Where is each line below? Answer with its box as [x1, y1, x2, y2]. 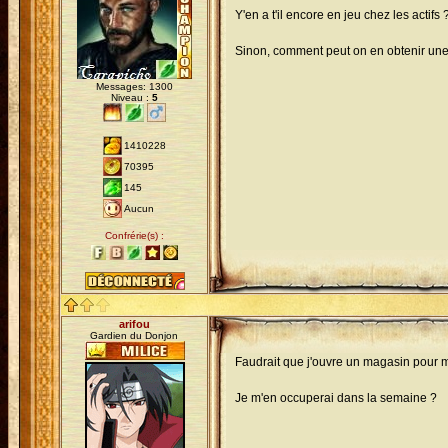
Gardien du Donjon [90, 330, 179, 341]
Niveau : [111, 92, 152, 103]
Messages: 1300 [96, 81, 173, 92]
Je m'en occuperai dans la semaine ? [235, 391, 437, 405]
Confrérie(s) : [105, 230, 164, 241]
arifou [119, 318, 150, 330]
